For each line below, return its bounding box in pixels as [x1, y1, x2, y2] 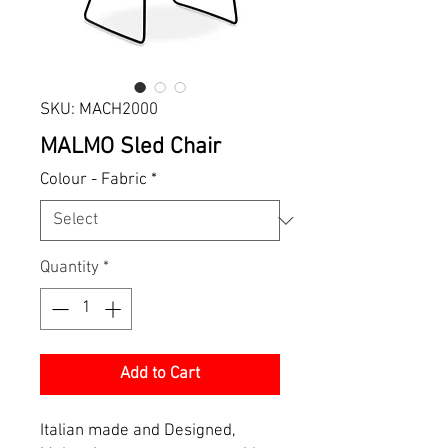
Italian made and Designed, [40, 420, 236, 441]
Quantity [40, 258, 99, 278]
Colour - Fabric [40, 170, 147, 190]
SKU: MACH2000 [40, 100, 158, 120]
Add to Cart [120, 363, 200, 384]
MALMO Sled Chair [40, 133, 221, 161]
